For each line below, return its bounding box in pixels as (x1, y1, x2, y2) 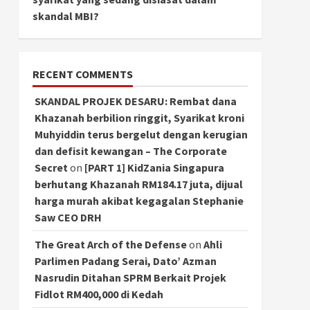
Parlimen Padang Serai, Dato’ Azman (34, 253, 217, 268)
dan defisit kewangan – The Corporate (34, 143, 227, 158)
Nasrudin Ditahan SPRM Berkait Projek (34, 270, 226, 284)
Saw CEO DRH (34, 210, 102, 224)
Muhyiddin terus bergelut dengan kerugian (34, 127, 248, 141)
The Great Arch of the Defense (34, 237, 187, 251)
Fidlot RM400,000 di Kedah (34, 286, 163, 301)
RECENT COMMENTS (32, 66, 133, 81)
